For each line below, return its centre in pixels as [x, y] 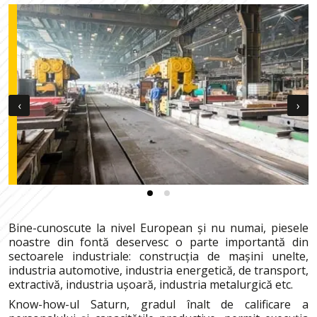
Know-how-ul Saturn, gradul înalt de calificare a [158, 304]
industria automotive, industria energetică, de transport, [158, 270]
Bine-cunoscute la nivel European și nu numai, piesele [158, 227]
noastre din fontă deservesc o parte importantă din [158, 242]
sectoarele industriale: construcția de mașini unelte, [158, 256]
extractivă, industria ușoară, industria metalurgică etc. [151, 284]
